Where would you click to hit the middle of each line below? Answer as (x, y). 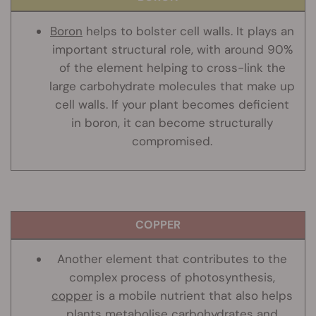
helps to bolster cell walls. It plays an (188, 31)
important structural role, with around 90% (172, 50)
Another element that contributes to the (172, 259)
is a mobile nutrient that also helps (193, 296)
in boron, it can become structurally (172, 123)
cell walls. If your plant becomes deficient (172, 105)
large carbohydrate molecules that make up (172, 86)
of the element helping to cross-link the (172, 68)
